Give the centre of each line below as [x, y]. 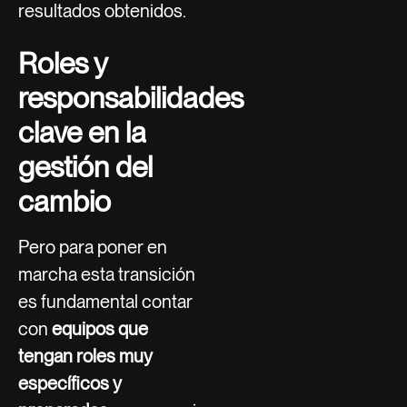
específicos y [70, 383]
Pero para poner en [93, 247]
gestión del [85, 166]
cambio [65, 201]
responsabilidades [131, 97]
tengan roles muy [85, 356]
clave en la [82, 132]
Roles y [63, 63]
